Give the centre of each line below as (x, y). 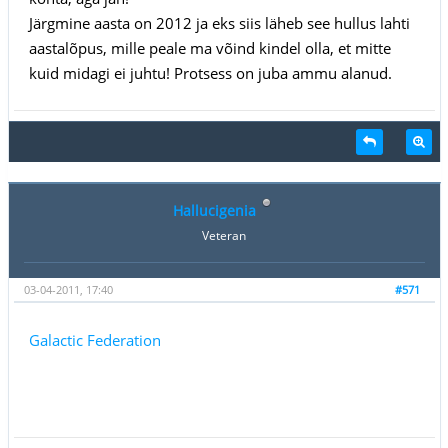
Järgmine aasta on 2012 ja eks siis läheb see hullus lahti (219, 22)
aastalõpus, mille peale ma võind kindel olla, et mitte (209, 47)
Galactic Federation (94, 339)
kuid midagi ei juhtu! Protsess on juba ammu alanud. (210, 72)
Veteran (224, 235)
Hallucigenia (214, 210)
